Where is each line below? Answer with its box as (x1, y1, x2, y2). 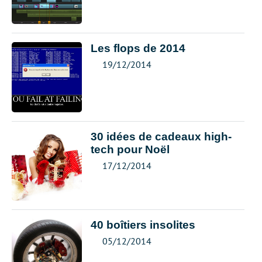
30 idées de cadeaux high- (91, 130, 232, 143)
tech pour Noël (91, 143, 170, 156)
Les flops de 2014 (91, 42, 185, 54)
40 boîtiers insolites (91, 219, 195, 231)
